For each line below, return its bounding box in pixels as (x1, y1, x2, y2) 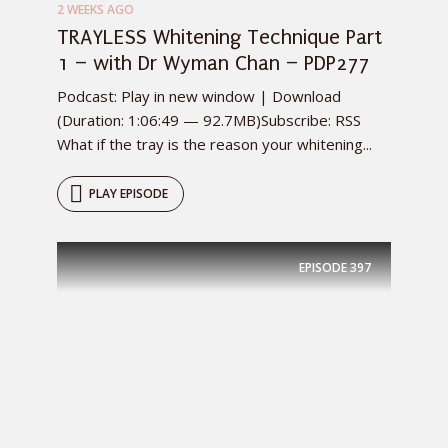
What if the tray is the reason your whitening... (57, 134, 372, 154)
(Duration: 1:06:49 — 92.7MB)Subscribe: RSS (57, 110, 361, 130)
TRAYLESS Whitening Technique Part (57, 25, 382, 49)
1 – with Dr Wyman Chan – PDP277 (57, 51, 369, 75)
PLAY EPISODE (89, 185, 168, 202)
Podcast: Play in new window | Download (57, 86, 341, 106)
